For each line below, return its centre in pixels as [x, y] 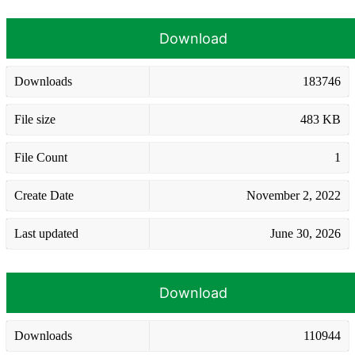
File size [35, 119]
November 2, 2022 [294, 195]
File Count [41, 157]
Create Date [44, 195]
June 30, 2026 [305, 233]
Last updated [46, 233]
